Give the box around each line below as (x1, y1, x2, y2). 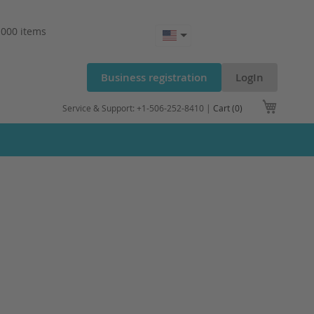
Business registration (101, 70, 207, 85)
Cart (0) (213, 102, 243, 114)
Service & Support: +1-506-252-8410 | (62, 102, 213, 114)
